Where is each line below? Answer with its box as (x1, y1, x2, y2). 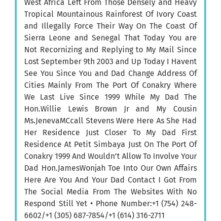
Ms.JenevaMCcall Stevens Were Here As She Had (24, 115, 197, 125)
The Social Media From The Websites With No (24, 186, 197, 196)
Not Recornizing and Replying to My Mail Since (24, 44, 197, 54)
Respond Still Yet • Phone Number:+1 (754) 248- (24, 198, 197, 208)
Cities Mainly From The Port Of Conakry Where (24, 80, 197, 90)
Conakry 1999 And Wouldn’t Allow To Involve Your (24, 151, 197, 161)
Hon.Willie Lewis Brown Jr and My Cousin (24, 104, 197, 113)
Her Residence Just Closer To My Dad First (24, 127, 197, 137)
